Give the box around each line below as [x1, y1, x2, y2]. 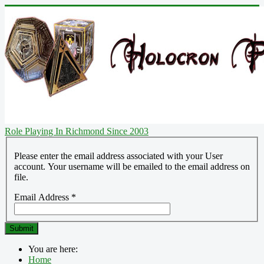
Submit [9, 223, 34, 233]
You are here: [28, 243, 82, 254]
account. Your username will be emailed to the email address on [14, 161, 250, 171]
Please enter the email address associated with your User [14, 150, 223, 161]
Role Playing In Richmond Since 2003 [5, 126, 148, 136]
